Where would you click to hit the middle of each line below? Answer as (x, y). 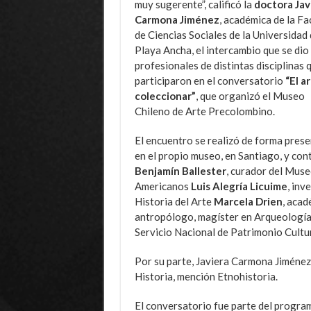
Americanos (162, 186)
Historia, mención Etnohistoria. (206, 276)
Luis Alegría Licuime (239, 186)
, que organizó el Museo (250, 95)
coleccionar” (165, 95)
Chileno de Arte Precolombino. (204, 111)
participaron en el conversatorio (210, 80)
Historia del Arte (174, 201)
